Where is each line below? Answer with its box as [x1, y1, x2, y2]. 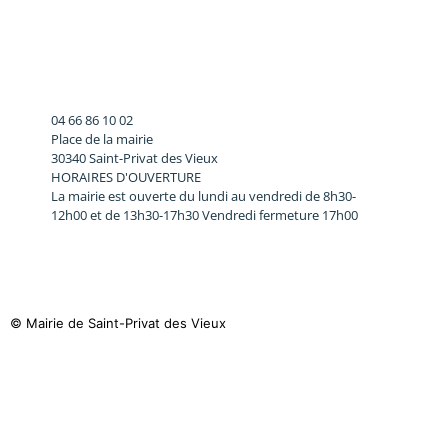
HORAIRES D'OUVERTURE [51, 168, 202, 186]
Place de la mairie [51, 130, 154, 148]
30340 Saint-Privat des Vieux [51, 149, 219, 167]
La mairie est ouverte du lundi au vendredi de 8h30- [51, 187, 357, 205]
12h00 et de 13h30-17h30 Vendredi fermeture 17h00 [51, 206, 359, 224]
